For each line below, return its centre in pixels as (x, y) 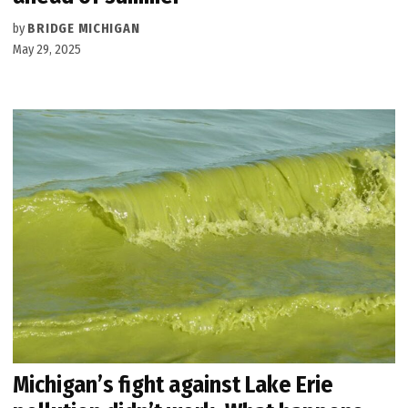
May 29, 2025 (47, 49)
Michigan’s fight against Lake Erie (173, 384)
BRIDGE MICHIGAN (84, 28)
